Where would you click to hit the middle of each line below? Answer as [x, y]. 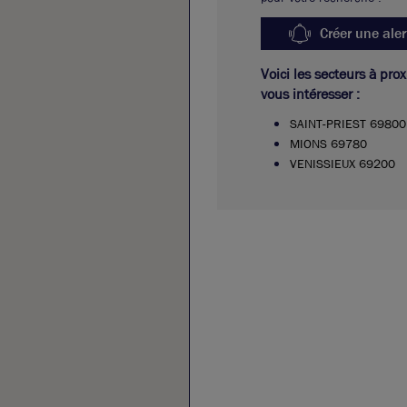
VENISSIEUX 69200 [342, 164]
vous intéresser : [310, 94]
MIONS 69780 [328, 144]
